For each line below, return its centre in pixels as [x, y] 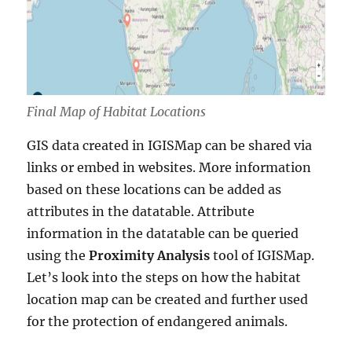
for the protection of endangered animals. [158, 321]
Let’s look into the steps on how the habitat [164, 277]
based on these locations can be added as [154, 189]
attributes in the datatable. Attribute [141, 211]
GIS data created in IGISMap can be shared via [170, 145]
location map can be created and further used [168, 299]
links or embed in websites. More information [169, 167]
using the [58, 255]
